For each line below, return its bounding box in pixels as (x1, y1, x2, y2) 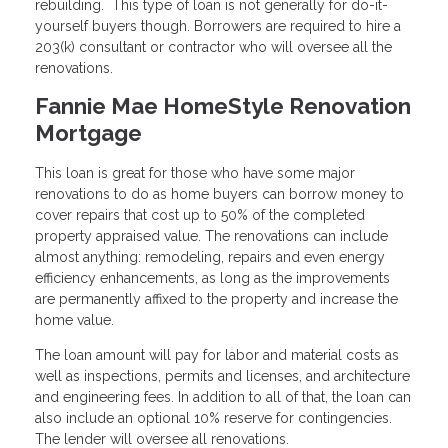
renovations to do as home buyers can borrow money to (35, 186, 404, 203)
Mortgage (35, 119, 142, 146)
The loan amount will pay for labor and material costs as (35, 347, 399, 364)
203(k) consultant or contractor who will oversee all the (35, 38, 392, 55)
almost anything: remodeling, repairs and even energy (35, 249, 385, 266)
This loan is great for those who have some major (35, 165, 355, 182)
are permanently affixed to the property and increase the (35, 291, 398, 308)
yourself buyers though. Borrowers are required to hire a (35, 17, 401, 34)
